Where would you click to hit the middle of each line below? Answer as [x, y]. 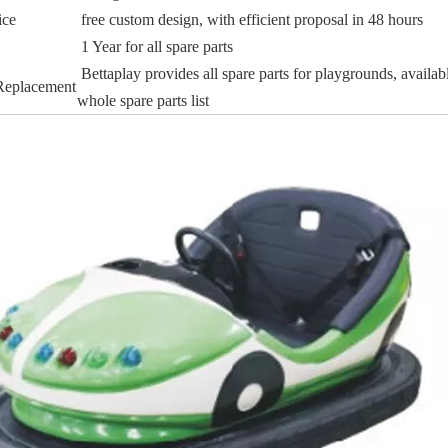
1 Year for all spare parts [157, 46]
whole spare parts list [143, 100]
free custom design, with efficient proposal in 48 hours [252, 19]
